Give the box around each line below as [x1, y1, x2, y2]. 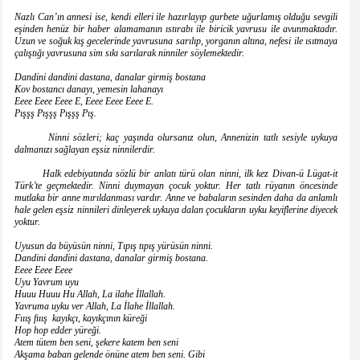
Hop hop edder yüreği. [14, 325, 101, 337]
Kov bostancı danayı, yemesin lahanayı [14, 84, 163, 96]
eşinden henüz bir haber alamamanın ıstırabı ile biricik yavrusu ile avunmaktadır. [14, 23, 337, 35]
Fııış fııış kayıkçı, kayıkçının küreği [14, 313, 147, 325]
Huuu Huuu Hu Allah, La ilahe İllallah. [14, 288, 166, 301]
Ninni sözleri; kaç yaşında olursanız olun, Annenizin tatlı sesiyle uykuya [14, 132, 337, 144]
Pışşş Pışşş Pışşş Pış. [14, 108, 96, 120]
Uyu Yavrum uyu [14, 276, 79, 288]
